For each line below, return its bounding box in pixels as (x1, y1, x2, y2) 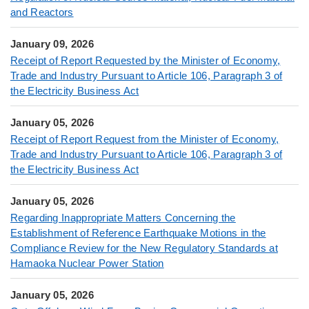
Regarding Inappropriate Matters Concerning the (10, 211, 236, 223)
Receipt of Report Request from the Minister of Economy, (10, 132, 279, 145)
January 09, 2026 (10, 37, 94, 50)
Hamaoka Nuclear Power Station (10, 257, 164, 269)
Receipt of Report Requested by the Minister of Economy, (10, 54, 281, 66)
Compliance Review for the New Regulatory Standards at (10, 241, 278, 254)
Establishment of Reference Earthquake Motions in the (10, 226, 266, 239)
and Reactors (10, 6, 74, 18)
